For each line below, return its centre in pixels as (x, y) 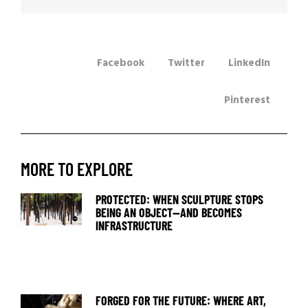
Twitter (186, 64)
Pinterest (247, 101)
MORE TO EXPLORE (77, 169)
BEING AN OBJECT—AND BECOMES (169, 213)
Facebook (121, 64)
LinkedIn (249, 64)
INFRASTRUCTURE (134, 226)
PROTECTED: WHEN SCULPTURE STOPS (180, 200)
